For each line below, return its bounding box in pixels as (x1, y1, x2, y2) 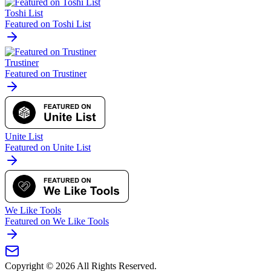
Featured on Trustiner (5, 68, 87, 79)
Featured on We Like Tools (5, 216, 109, 227)
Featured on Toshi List (5, 19, 91, 30)
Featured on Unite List (5, 142, 91, 153)
